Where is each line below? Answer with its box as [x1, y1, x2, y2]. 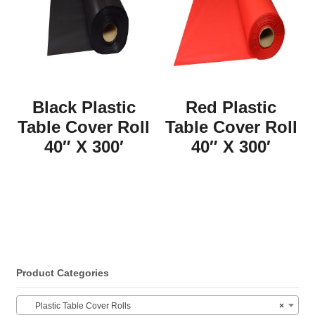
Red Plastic [186, 98, 277, 117]
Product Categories [15, 267, 109, 279]
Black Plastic [32, 98, 136, 117]
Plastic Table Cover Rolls [22, 300, 131, 311]
